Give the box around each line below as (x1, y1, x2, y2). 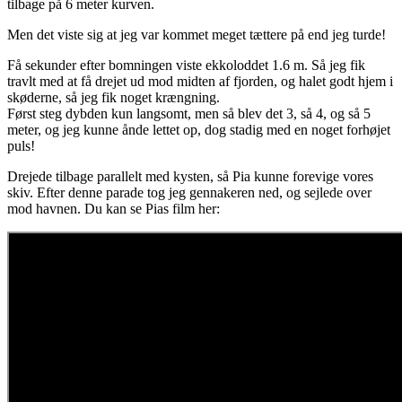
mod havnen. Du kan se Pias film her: (7, 201, 220, 217)
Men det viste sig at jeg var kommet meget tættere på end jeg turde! (7, 27, 386, 43)
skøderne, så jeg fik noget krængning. (7, 90, 220, 106)
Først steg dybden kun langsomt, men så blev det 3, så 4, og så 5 (7, 106, 371, 122)
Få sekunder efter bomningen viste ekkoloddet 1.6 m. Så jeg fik (7, 57, 365, 74)
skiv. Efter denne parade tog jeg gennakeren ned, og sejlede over (7, 185, 371, 201)
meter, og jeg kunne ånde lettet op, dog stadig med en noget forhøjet (7, 122, 390, 138)
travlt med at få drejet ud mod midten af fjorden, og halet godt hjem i (7, 74, 393, 90)
